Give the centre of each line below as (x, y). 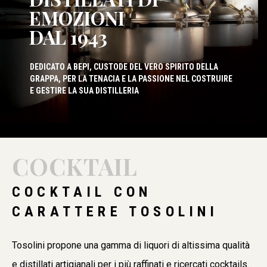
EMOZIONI (77, 17)
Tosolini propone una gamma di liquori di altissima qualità (131, 245)
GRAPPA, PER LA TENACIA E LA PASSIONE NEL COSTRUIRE (131, 78)
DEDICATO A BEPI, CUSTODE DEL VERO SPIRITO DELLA (124, 66)
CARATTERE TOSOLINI (115, 211)
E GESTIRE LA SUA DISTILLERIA (85, 90)
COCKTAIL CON (82, 192)
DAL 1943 (69, 36)
